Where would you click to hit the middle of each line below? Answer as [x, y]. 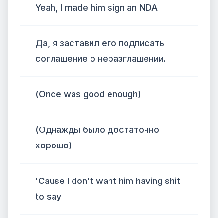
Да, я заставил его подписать [100, 43]
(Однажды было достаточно [97, 130]
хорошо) [54, 145]
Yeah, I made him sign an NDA [97, 8]
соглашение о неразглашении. [101, 59]
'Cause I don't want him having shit [108, 181]
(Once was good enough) [88, 94]
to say [48, 196]
